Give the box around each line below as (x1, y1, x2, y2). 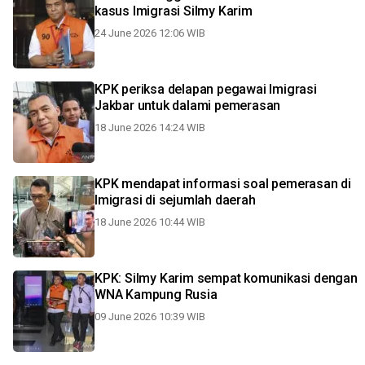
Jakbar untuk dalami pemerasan (95, 98, 281, 113)
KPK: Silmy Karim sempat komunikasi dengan (95, 270, 358, 286)
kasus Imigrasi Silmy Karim (95, 3, 253, 19)
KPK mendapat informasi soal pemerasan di (95, 176, 351, 191)
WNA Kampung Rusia (95, 287, 218, 302)
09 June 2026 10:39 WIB (95, 310, 205, 323)
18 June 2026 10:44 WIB (95, 216, 205, 228)
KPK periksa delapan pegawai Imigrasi (95, 81, 317, 97)
